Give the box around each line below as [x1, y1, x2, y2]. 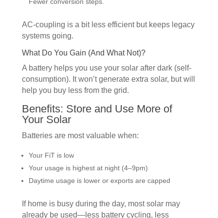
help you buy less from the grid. [21, 86, 129, 94]
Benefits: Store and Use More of [21, 102, 172, 115]
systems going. [21, 31, 73, 40]
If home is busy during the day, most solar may [21, 199, 180, 208]
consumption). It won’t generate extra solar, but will [21, 74, 195, 83]
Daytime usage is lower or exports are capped [28, 176, 170, 184]
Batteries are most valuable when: [21, 131, 139, 140]
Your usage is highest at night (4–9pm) [28, 163, 148, 172]
